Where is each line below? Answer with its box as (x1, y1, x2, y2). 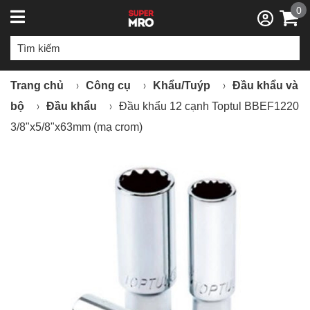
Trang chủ (10, 80, 64, 91)
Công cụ (86, 80, 131, 91)
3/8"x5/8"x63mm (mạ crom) (10, 121, 143, 133)
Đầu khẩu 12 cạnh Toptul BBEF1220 (119, 100, 299, 112)
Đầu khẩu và (232, 80, 298, 91)
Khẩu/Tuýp (153, 80, 210, 91)
